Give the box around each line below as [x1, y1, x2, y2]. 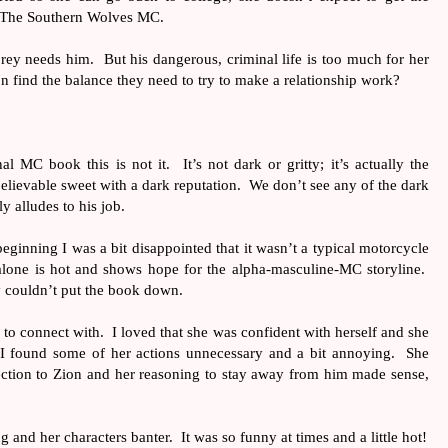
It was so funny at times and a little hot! [181, 427, 427, 445]
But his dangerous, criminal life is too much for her [103, 49, 430, 67]
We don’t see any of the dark [249, 175, 429, 193]
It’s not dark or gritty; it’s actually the [182, 154, 430, 172]
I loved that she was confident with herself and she [112, 322, 430, 340]
